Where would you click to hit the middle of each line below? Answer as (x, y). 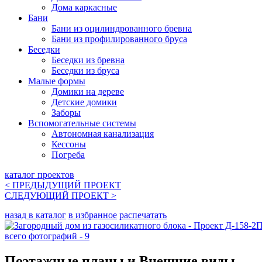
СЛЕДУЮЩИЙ (38, 195)
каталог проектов (39, 174)
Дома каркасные (84, 7)
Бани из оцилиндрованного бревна (122, 28)
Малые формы (57, 81)
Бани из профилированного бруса (119, 39)
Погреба (68, 154)
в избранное (93, 215)
